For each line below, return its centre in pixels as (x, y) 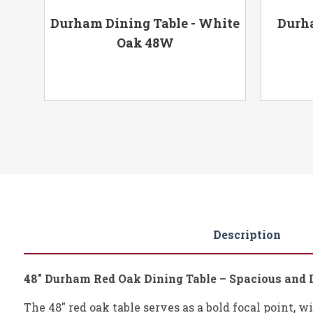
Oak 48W (145, 43)
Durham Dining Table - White (145, 23)
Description (247, 235)
